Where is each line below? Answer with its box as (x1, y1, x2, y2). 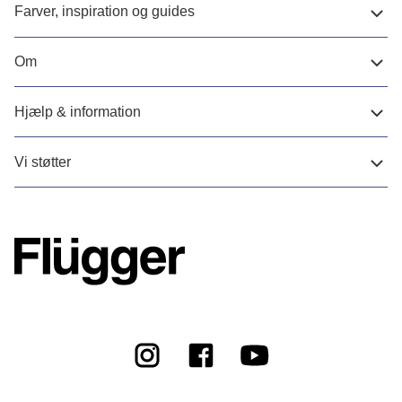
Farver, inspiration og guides (14, 4, 195, 20)
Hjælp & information (14, 103, 141, 119)
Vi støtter (14, 153, 71, 170)
